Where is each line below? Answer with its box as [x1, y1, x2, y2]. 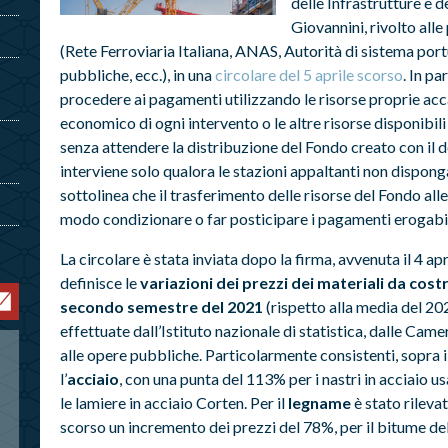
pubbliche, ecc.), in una [59, 64, 215, 84]
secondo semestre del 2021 [59, 296, 263, 316]
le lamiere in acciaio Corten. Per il [59, 392, 288, 412]
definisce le [59, 272, 140, 292]
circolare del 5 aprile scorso [214, 64, 403, 84]
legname [287, 392, 351, 412]
